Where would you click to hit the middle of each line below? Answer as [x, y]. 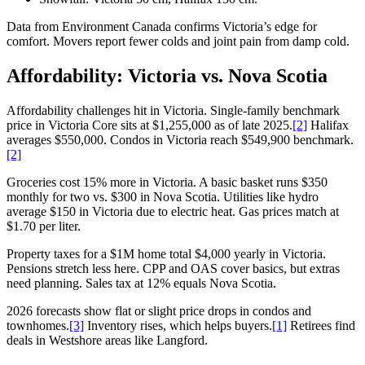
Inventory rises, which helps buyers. [178, 326]
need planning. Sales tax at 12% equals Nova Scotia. [141, 284]
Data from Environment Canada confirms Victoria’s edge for [162, 27]
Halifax [328, 125]
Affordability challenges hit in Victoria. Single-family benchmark [173, 111]
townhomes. [38, 326]
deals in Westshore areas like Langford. [107, 341]
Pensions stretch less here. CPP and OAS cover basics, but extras [173, 269]
